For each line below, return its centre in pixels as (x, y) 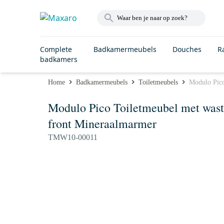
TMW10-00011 (73, 137)
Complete (56, 49)
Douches (187, 49)
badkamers (59, 59)
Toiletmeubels (158, 82)
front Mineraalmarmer (102, 123)
